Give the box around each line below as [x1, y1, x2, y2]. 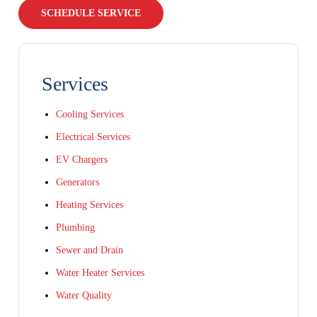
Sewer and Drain [56, 245, 123, 256]
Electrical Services [56, 132, 130, 143]
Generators [56, 177, 99, 188]
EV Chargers [56, 154, 108, 166]
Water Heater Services [56, 267, 144, 279]
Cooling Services [56, 109, 124, 120]
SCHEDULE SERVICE [41, 8, 141, 19]
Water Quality [56, 290, 112, 301]
